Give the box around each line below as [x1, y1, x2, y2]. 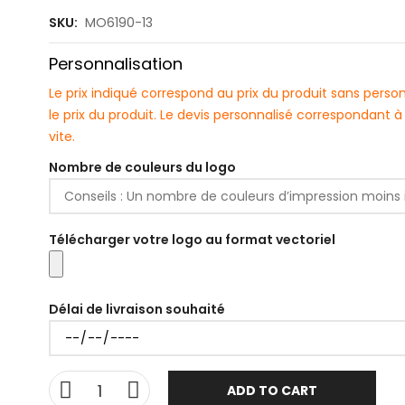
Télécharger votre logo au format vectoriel [49, 231, 335, 249]
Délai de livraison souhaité [49, 300, 225, 318]
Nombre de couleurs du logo [49, 158, 236, 176]
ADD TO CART [227, 381, 317, 400]
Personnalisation [49, 52, 183, 75]
